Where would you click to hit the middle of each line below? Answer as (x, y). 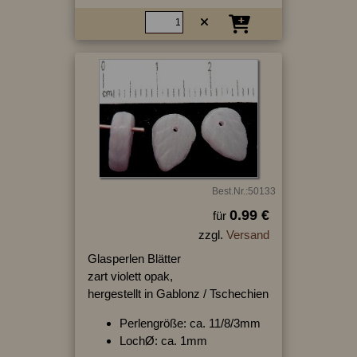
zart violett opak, (130, 276)
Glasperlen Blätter (134, 258)
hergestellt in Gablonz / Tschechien (178, 293)
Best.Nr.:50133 (243, 191)
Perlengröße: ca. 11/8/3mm (190, 323)
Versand (247, 234)
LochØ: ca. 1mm (163, 340)
